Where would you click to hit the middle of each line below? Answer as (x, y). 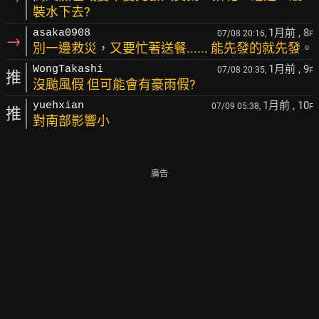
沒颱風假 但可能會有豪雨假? (114, 84)
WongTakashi (68, 69)
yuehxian (58, 106)
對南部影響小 (71, 121)
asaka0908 (62, 33)
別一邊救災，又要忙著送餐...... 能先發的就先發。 (173, 48)
